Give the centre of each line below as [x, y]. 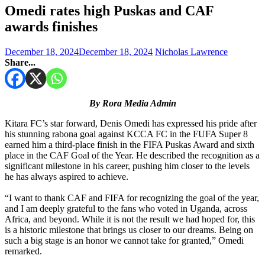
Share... [20, 62]
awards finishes [51, 26]
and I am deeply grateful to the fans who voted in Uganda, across [126, 208]
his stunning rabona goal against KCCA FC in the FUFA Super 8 [126, 134]
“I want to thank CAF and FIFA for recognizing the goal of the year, [132, 198]
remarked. [23, 251]
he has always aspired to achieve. [67, 176]
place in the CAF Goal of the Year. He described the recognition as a [132, 155]
